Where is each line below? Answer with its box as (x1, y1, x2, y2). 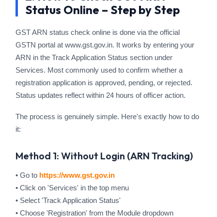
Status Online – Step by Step (25, 2, 180, 17)
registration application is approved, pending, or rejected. (15, 78, 192, 87)
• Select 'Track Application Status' (15, 196, 121, 204)
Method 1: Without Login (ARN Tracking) (15, 150, 193, 162)
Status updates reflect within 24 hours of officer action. (15, 91, 186, 99)
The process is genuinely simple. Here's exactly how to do (15, 112, 199, 121)
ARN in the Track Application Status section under (15, 53, 172, 62)
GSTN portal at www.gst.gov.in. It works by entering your (15, 41, 194, 49)
